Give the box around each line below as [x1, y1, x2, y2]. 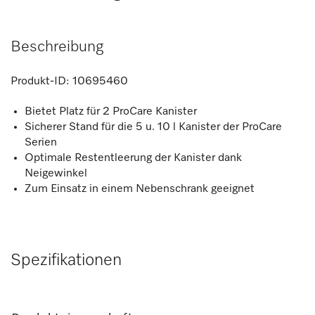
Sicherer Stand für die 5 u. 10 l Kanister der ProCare [25, 121, 282, 133]
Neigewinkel [25, 167, 90, 179]
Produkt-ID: [11, 75, 70, 87]
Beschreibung [11, 39, 103, 55]
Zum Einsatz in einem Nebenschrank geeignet [25, 183, 255, 195]
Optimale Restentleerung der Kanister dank [25, 152, 242, 164]
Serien [25, 136, 57, 148]
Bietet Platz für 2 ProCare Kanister [25, 105, 200, 117]
